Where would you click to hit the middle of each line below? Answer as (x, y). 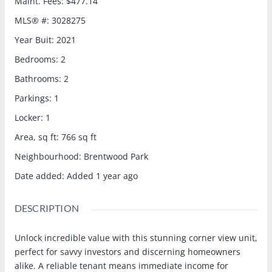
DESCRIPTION (47, 208)
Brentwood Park (116, 157)
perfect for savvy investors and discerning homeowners (127, 252)
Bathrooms (36, 79)
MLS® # (30, 21)
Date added (38, 176)
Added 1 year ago (102, 176)
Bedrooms (35, 59)
